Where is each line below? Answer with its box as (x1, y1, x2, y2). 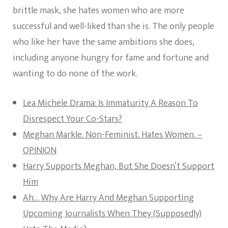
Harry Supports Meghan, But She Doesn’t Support (23, 159, 214, 174)
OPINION (23, 143, 56, 158)
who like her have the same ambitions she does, (13, 35, 194, 50)
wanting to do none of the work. (13, 66, 137, 81)
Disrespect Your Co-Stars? (23, 111, 122, 127)
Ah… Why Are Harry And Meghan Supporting (23, 190, 194, 206)
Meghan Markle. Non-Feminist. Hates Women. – (23, 127, 202, 142)
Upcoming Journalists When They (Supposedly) (23, 206, 202, 221)
